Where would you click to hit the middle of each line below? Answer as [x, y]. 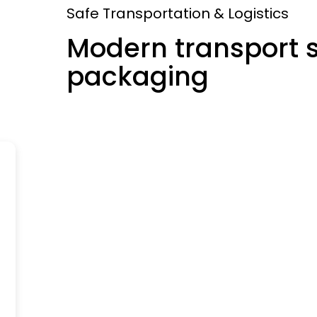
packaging [138, 76]
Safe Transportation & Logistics [178, 13]
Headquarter [155, 223]
